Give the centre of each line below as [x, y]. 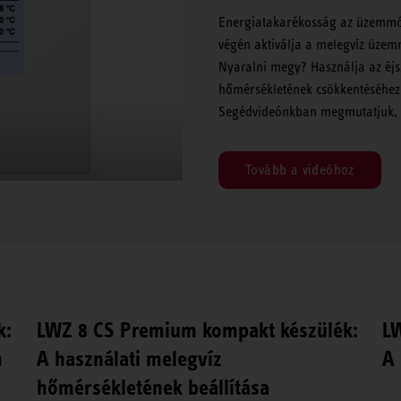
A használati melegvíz [129, 359]
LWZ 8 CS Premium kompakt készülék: [197, 331]
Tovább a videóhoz [300, 170]
